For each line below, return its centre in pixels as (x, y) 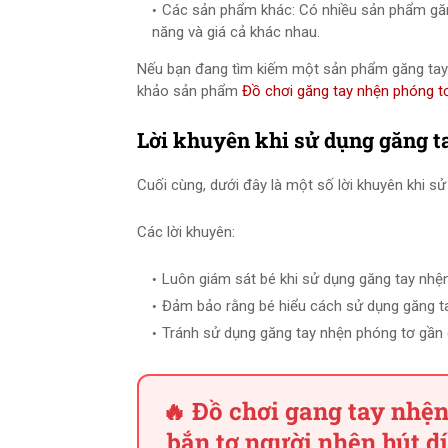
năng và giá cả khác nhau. (236, 32)
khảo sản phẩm (189, 91)
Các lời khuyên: (186, 232)
